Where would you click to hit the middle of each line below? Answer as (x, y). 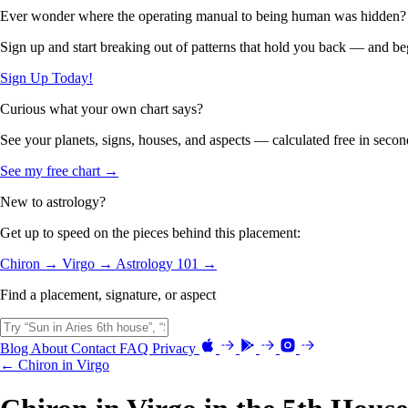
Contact (95, 348)
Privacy (176, 348)
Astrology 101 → (166, 263)
